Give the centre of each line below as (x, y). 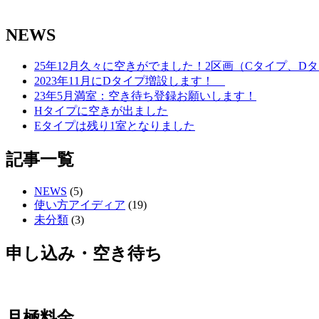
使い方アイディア (80, 205)
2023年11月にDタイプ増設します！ (130, 81)
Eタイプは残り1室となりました (115, 126)
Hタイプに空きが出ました (101, 111)
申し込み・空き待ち (84, 254)
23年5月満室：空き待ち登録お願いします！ (145, 96)
